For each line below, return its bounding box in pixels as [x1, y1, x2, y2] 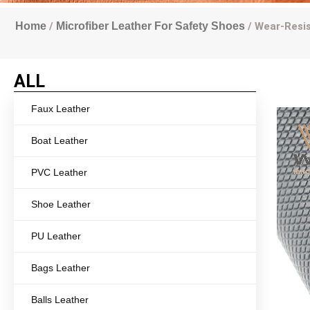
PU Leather [31, 230, 81, 242]
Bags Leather [31, 262, 90, 274]
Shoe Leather [31, 199, 91, 210]
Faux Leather [31, 103, 90, 115]
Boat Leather [31, 135, 88, 147]
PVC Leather [31, 167, 87, 179]
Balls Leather [31, 294, 89, 306]
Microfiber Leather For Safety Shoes [56, 20, 245, 33]
